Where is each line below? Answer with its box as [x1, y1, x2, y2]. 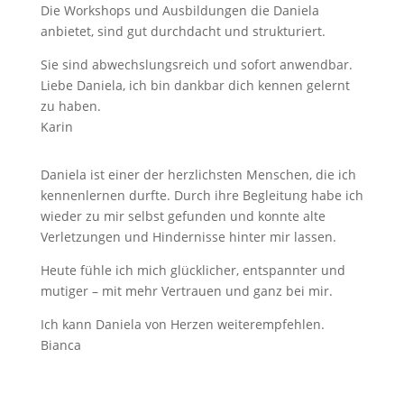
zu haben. [40, 97, 101, 115]
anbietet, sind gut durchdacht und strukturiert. [40, 23, 326, 40]
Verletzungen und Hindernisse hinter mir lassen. [40, 228, 336, 245]
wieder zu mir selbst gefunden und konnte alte [40, 207, 326, 225]
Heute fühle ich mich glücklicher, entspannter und [40, 262, 345, 279]
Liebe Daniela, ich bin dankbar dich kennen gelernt [40, 77, 350, 94]
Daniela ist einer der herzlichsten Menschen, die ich [40, 166, 356, 183]
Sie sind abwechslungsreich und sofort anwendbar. [40, 56, 353, 73]
